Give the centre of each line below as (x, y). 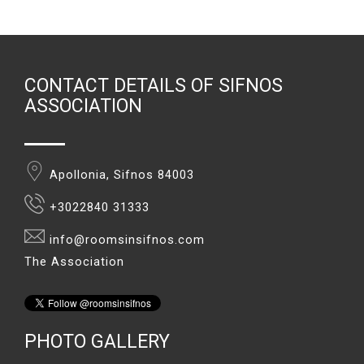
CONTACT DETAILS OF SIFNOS (154, 85)
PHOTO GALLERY (97, 341)
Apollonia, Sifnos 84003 (122, 175)
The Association (74, 262)
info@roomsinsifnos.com (127, 240)
